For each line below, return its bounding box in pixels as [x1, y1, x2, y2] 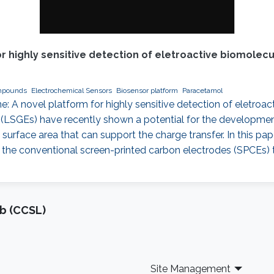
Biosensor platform [116, 86, 178, 95]
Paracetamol [182, 86, 223, 95]
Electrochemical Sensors [31, 86, 112, 95]
